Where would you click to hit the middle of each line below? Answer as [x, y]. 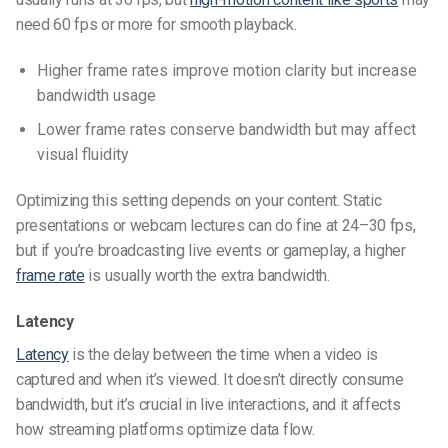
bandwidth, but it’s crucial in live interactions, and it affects [208, 404]
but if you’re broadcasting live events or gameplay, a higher [211, 251]
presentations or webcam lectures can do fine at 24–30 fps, [216, 226]
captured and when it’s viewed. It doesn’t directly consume [210, 379]
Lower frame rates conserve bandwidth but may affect [226, 130]
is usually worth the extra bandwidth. [207, 276]
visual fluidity [82, 155]
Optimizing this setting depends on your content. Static [199, 201]
